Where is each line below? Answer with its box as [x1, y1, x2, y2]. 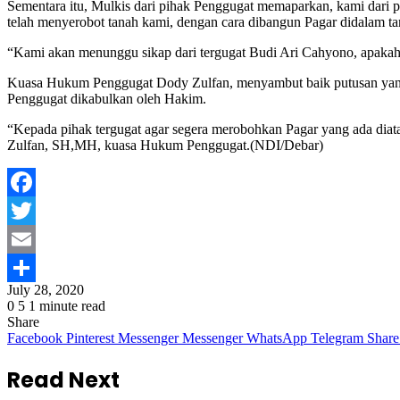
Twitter [7, 231, 47, 247]
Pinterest [66, 330, 114, 346]
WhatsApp [246, 330, 307, 346]
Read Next [7, 365, 120, 396]
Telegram [311, 330, 363, 346]
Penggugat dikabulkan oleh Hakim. [7, 91, 206, 107]
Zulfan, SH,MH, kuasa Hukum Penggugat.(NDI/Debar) [7, 137, 323, 154]
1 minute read [29, 298, 105, 314]
